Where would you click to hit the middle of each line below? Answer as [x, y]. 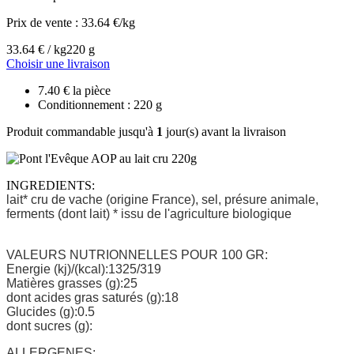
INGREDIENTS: [51, 185]
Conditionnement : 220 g [100, 104]
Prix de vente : [44, 22]
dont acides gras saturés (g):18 [92, 297]
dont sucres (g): [49, 326]
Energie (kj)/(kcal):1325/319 [84, 269]
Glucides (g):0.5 [51, 311]
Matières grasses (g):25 [72, 283]
